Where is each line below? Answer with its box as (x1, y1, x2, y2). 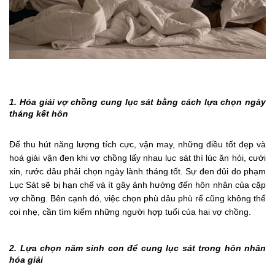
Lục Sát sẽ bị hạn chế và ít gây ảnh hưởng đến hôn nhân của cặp (9, 180, 266, 190)
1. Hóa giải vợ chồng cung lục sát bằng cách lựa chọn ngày (9, 97, 266, 107)
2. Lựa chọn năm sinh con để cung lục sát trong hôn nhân (9, 243, 266, 254)
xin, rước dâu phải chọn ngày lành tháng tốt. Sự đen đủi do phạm (9, 166, 266, 177)
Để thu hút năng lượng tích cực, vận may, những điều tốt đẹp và (9, 139, 266, 150)
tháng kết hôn (9, 109, 68, 119)
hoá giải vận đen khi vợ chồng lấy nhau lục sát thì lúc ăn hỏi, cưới (9, 153, 266, 163)
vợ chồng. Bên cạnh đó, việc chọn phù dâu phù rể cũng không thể (9, 193, 266, 204)
